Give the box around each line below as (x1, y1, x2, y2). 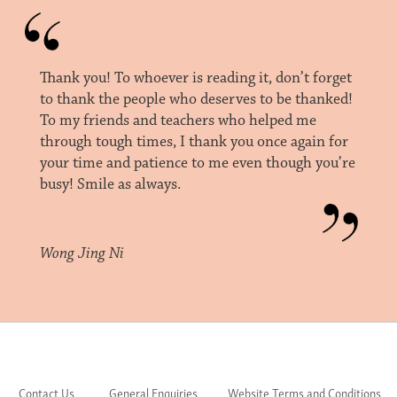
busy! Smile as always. (39, 175, 181, 195)
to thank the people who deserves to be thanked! (39, 90, 353, 110)
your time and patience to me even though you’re (39, 153, 355, 174)
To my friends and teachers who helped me (39, 111, 316, 131)
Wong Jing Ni (39, 244, 124, 264)
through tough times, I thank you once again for (39, 132, 348, 152)
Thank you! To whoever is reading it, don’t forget (39, 68, 352, 89)
